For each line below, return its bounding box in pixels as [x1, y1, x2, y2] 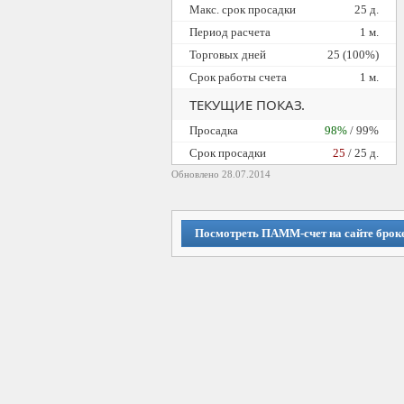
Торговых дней [188, 48, 266, 61]
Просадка [188, 124, 238, 137]
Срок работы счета [188, 70, 287, 84]
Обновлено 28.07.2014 [170, 169, 271, 179]
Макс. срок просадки [188, 3, 296, 16]
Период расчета [188, 25, 271, 39]
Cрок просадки [188, 146, 266, 160]
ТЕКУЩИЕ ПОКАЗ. [188, 96, 305, 114]
